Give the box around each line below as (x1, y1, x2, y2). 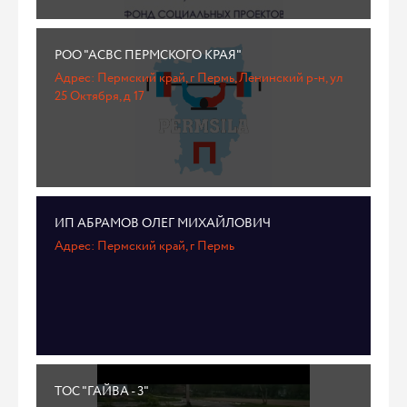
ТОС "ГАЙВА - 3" (55, 382, 149, 401)
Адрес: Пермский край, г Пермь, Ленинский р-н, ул (55, 69, 342, 87)
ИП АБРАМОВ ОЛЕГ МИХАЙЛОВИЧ (55, 214, 271, 233)
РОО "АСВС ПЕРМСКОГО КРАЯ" (55, 46, 242, 65)
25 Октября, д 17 (55, 87, 144, 105)
